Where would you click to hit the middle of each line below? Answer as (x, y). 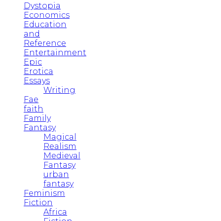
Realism (60, 146)
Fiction (38, 202)
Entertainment (55, 52)
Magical (60, 137)
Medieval (62, 155)
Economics (47, 15)
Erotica (38, 71)
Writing (59, 90)
